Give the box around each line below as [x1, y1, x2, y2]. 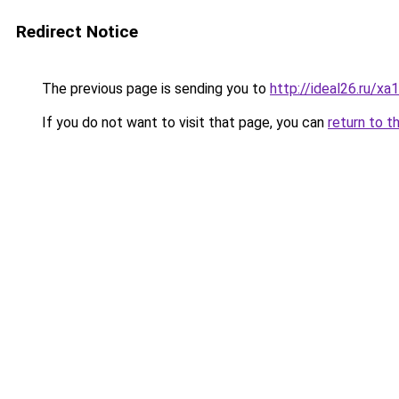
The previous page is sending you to [38, 80, 270, 97]
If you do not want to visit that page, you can [38, 114, 328, 131]
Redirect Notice [16, 21, 138, 42]
